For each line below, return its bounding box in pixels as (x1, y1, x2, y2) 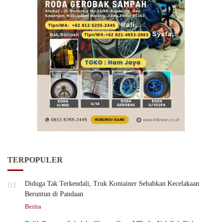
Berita (25, 203, 41, 211)
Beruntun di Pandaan (25, 190, 83, 198)
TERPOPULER (7, 156, 63, 165)
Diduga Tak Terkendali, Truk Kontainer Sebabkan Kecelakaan (25, 180, 199, 188)
